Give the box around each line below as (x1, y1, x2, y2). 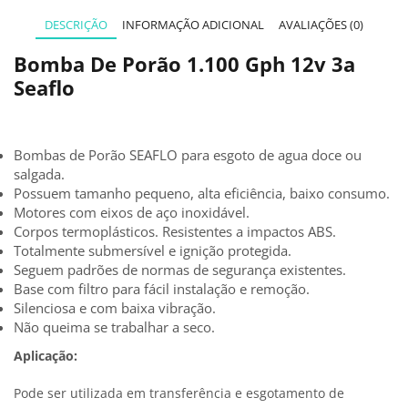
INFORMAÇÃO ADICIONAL (122, 16, 264, 34)
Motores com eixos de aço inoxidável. (14, 202, 250, 221)
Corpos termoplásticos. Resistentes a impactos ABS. (14, 221, 336, 240)
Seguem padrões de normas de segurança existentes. (14, 260, 346, 279)
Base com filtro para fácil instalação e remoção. (14, 279, 310, 298)
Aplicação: (14, 346, 77, 364)
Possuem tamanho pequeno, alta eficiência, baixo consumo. (14, 183, 390, 202)
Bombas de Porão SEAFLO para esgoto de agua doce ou (14, 145, 362, 164)
